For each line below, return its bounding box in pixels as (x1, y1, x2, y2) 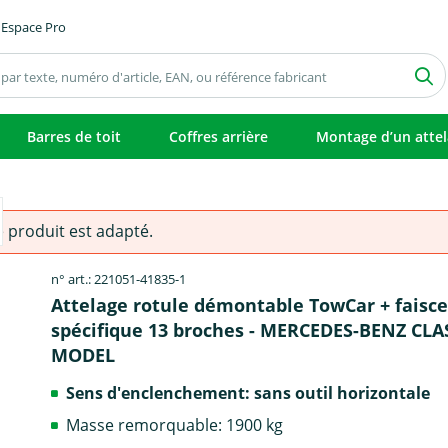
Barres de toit (27, 127, 121, 146)
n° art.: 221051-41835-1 (51, 270, 187, 288)
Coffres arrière (169, 127, 268, 146)
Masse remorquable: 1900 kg (66, 413, 284, 436)
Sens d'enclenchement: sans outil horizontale (66, 381, 431, 404)
